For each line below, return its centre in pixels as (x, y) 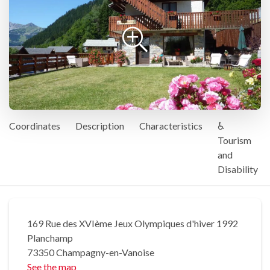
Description (100, 126)
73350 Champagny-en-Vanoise (91, 253)
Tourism (234, 140)
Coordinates (35, 126)
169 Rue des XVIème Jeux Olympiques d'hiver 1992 (133, 224)
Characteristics (171, 126)
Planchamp (50, 238)
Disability (238, 169)
